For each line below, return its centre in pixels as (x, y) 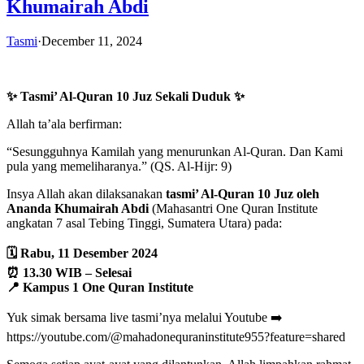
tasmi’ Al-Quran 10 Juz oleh (241, 193)
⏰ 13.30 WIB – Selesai (69, 272)
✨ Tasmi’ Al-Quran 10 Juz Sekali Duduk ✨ (126, 96)
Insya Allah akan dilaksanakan (84, 193)
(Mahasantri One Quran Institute (233, 208)
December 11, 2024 (92, 41)
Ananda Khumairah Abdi (78, 208)
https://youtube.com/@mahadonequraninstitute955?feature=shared (176, 336)
